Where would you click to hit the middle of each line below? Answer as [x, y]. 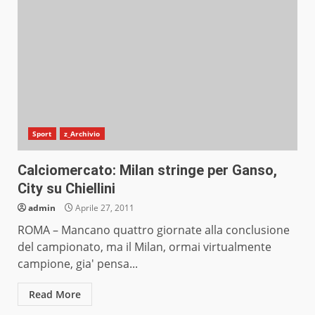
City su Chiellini [66, 189]
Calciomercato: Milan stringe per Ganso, [147, 171]
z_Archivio [82, 134]
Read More [55, 295]
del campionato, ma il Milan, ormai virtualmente [144, 247]
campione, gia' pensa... [78, 264]
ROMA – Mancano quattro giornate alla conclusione [154, 230]
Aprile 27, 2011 [104, 208]
